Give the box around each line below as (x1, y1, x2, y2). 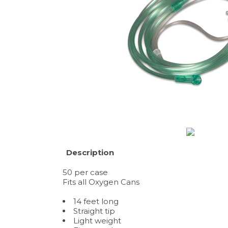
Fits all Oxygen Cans (63, 175, 139, 185)
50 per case (63, 165, 108, 175)
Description (66, 146, 114, 155)
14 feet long (73, 194, 119, 204)
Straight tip (73, 204, 115, 214)
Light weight (73, 214, 121, 223)
